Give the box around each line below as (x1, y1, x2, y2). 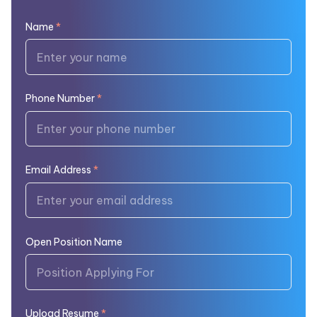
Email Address (25, 163, 91, 177)
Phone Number (25, 92, 95, 105)
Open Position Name (25, 235, 122, 248)
